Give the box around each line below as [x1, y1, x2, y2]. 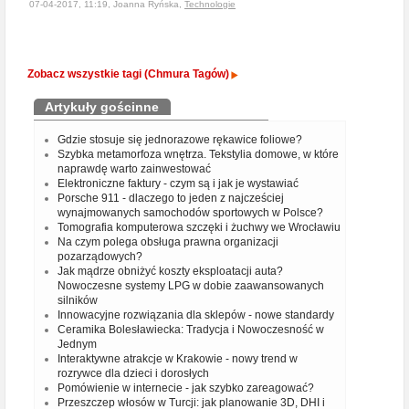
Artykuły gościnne [45, 100, 159, 114]
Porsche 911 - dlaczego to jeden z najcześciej [58, 192, 284, 204]
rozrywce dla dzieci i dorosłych [58, 367, 209, 380]
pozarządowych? [58, 250, 142, 263]
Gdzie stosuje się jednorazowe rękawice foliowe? [58, 133, 302, 146]
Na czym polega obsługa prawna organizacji [58, 236, 278, 248]
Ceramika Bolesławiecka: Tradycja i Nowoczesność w [58, 323, 324, 336]
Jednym [58, 338, 97, 351]
